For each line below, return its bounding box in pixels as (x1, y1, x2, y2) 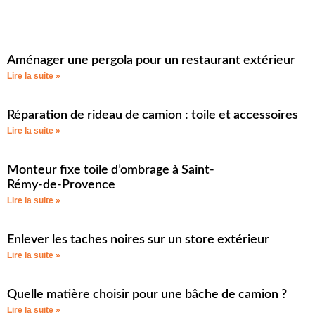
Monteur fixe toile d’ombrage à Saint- (7, 163, 214, 176)
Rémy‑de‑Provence (7, 178, 115, 191)
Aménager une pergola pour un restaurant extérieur (7, 53, 295, 67)
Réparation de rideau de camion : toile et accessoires (7, 108, 298, 122)
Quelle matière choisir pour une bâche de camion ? (7, 288, 287, 301)
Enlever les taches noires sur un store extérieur (7, 233, 269, 246)
